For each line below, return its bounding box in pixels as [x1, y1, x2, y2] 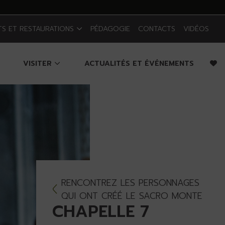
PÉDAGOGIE [90, 24, 130, 34]
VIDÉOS [183, 24, 209, 34]
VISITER [23, 58, 54, 69]
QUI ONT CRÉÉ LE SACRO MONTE [61, 189, 202, 203]
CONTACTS [138, 24, 175, 34]
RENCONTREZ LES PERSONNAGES [61, 176, 199, 190]
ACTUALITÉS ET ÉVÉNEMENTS [84, 58, 194, 69]
